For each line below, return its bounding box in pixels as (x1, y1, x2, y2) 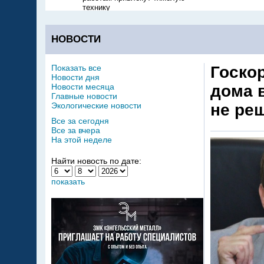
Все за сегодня (51, 116, 109, 126)
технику (82, 4, 110, 12)
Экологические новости (51, 101, 141, 110)
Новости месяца (51, 82, 114, 91)
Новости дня (51, 72, 100, 82)
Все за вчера (51, 126, 100, 135)
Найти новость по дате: (51, 156, 141, 166)
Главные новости (51, 91, 117, 101)
